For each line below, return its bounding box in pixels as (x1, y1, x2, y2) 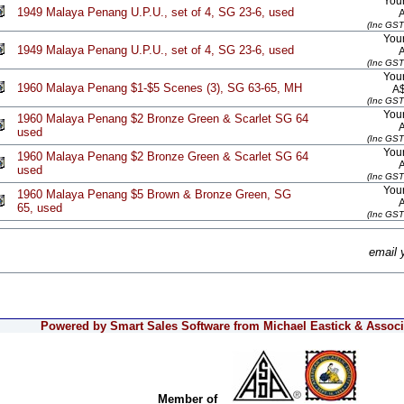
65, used (17, 201, 62, 215)
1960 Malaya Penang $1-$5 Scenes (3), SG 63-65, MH (17, 81, 302, 95)
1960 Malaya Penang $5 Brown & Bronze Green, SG (17, 188, 291, 201)
